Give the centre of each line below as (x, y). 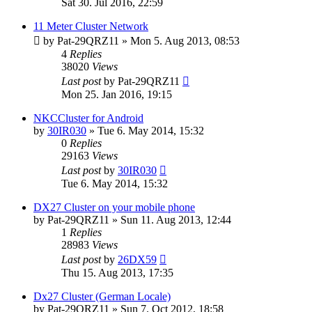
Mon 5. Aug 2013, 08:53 (185, 41)
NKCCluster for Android (88, 118)
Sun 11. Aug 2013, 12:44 (176, 220)
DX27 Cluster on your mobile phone (114, 208)
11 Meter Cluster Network (91, 26)
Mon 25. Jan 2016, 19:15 (117, 95)
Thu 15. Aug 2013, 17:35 (117, 273)
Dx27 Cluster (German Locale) (102, 297)
